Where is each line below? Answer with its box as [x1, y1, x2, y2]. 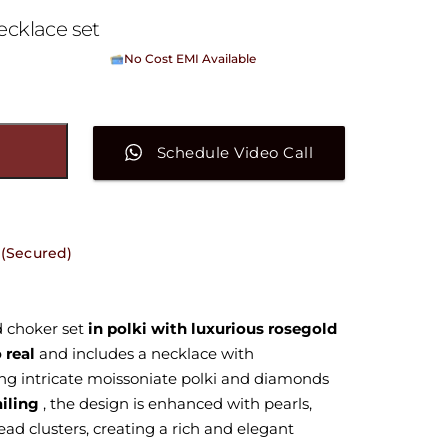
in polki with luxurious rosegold [87, 318, 337, 338]
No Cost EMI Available [123, 51, 256, 67]
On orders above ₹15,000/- [123, 69, 282, 85]
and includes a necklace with [34, 343, 254, 363]
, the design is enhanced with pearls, [42, 393, 312, 413]
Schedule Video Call [156, 142, 314, 162]
